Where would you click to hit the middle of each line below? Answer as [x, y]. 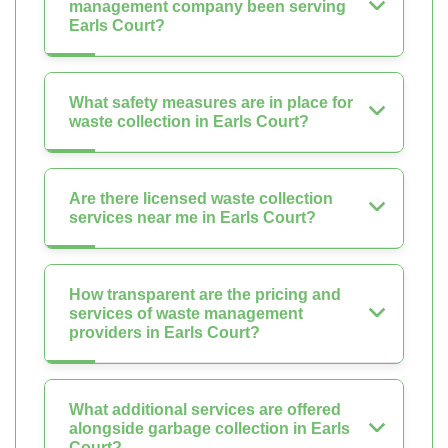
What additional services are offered [205, 410]
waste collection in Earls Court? [189, 122]
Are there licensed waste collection [201, 199]
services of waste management [186, 314]
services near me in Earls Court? [192, 218]
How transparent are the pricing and [205, 295]
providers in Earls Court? [164, 333]
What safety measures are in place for [211, 103]
